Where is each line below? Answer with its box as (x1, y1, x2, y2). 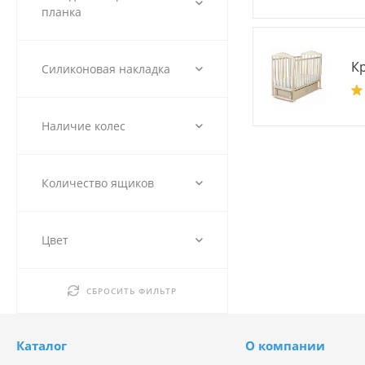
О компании (245, 336, 326, 354)
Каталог (16, 336, 67, 354)
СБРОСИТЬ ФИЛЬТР (86, 284, 177, 297)
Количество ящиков (42, 174, 154, 191)
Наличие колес (42, 117, 125, 134)
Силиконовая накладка (42, 60, 170, 77)
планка (42, 3, 81, 20)
